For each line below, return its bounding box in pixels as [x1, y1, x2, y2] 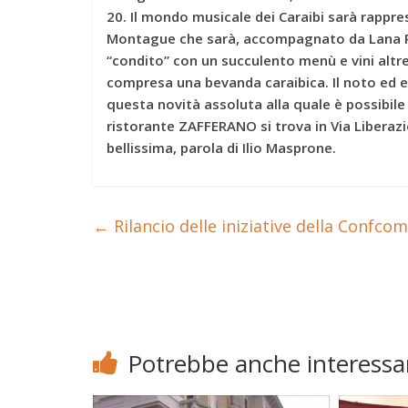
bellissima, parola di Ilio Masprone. [107, 138, 336, 158]
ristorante [107, 117, 175, 136]
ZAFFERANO [175, 117, 260, 136]
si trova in [260, 117, 331, 136]
